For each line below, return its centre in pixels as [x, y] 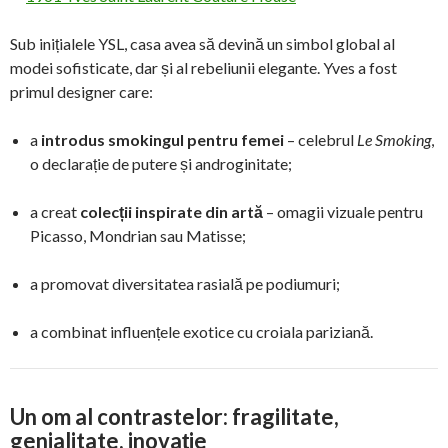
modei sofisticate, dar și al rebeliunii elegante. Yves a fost [203, 67]
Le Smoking [394, 139]
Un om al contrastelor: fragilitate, [174, 416]
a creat [55, 211]
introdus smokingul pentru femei [162, 139]
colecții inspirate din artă [171, 211]
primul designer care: [81, 91]
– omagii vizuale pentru [343, 211]
